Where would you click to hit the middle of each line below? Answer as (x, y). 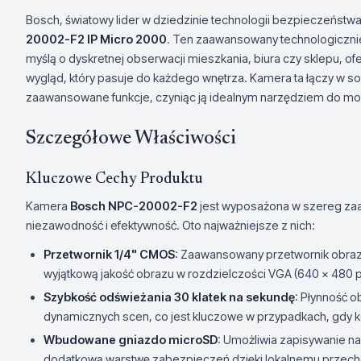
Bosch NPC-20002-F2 (134, 206)
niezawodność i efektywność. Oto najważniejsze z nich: (170, 226)
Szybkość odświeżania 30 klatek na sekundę (169, 297)
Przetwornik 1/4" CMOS (109, 255)
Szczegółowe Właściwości (131, 139)
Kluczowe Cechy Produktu (114, 180)
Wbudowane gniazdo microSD (131, 340)
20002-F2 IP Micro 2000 (96, 39)
